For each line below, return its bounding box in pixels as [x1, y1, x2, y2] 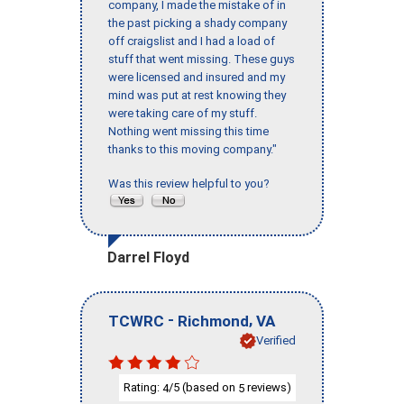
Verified [256, 333, 296, 347]
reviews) [244, 380, 291, 394]
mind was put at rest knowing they [108, 88, 286, 103]
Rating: [124, 380, 162, 394]
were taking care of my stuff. [108, 106, 257, 121]
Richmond [178, 311, 249, 330]
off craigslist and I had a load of [108, 34, 275, 49]
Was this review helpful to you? [108, 177, 275, 191]
